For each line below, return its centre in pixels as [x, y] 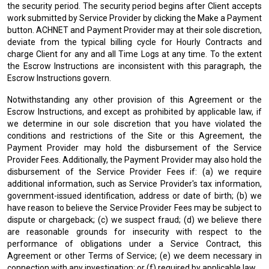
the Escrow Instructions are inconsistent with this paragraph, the [134, 66]
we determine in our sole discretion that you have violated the [134, 124]
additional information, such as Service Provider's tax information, [134, 184]
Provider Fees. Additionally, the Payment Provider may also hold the [134, 160]
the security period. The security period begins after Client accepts [134, 6]
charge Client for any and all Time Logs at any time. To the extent [134, 54]
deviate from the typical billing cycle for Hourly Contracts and [134, 42]
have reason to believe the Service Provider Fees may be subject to [134, 208]
